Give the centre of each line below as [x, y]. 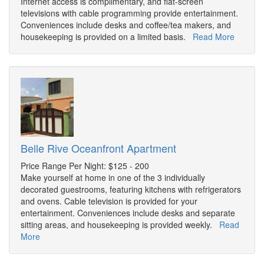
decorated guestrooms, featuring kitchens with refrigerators [131, 189]
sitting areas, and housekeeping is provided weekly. [120, 225]
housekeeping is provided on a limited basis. [107, 37]
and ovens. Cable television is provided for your [109, 201]
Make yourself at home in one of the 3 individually [113, 178]
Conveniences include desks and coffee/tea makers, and [126, 25]
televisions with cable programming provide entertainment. [129, 13]
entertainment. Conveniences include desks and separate [128, 213]
